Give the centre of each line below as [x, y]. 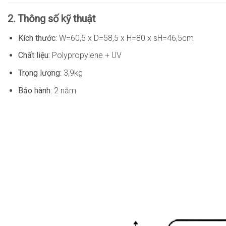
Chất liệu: [35, 55]
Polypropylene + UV [87, 55]
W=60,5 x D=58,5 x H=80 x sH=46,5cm [126, 38]
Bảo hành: [35, 90]
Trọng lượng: [40, 73]
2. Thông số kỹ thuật [52, 18]
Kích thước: [38, 38]
